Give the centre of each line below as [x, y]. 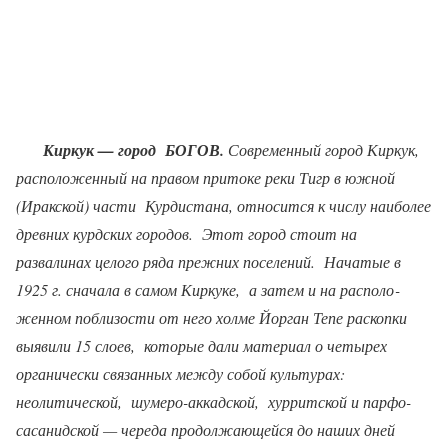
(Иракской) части [76, 206]
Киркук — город [99, 150]
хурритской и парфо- [339, 402]
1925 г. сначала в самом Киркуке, [128, 290]
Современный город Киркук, [321, 150]
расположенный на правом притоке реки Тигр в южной [205, 178]
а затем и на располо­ [324, 290]
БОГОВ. [194, 150]
